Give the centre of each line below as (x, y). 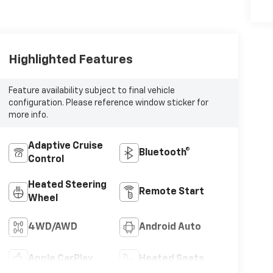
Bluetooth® (165, 153)
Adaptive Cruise (65, 146)
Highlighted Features (70, 60)
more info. (28, 115)
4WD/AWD (52, 227)
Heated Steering (67, 185)
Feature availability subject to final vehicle (91, 91)
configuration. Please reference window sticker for (108, 103)
